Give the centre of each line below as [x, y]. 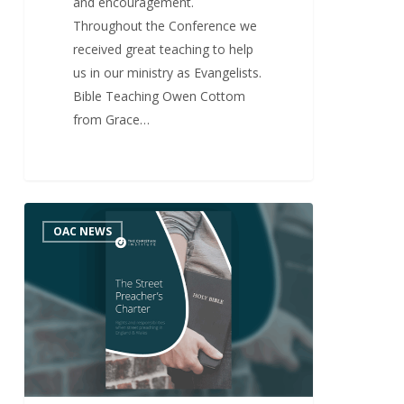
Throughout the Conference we [165, 25]
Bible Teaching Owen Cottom [160, 96]
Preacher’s [53, 237]
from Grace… [112, 119]
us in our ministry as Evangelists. [168, 72]
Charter [45, 261]
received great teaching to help [164, 49]
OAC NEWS [82, 232]
